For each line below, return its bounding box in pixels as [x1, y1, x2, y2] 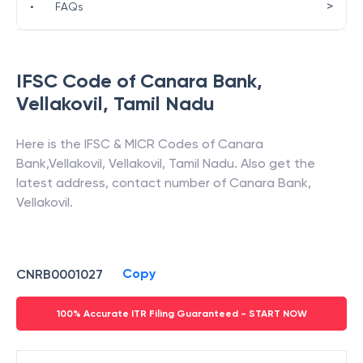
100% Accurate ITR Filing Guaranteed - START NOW [56, 308, 307, 319]
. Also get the [234, 156, 315, 171]
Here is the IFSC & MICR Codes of [16, 136, 218, 152]
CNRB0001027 [16, 266, 103, 282]
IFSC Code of [16, 69, 140, 92]
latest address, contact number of [16, 175, 229, 190]
